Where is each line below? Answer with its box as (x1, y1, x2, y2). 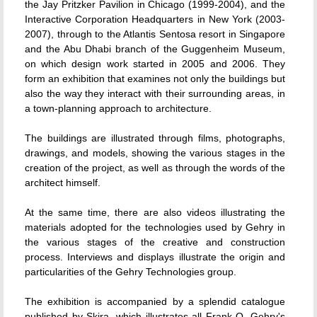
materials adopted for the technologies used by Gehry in (25, 221, 285, 233)
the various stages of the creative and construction (25, 236, 285, 248)
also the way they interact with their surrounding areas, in (25, 87, 285, 99)
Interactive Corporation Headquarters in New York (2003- (25, 13, 285, 25)
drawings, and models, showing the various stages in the (25, 146, 285, 158)
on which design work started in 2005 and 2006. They (25, 57, 285, 69)
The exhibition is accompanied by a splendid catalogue (25, 295, 285, 307)
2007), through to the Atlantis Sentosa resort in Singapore (25, 28, 285, 40)
